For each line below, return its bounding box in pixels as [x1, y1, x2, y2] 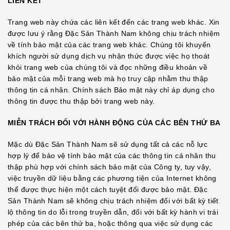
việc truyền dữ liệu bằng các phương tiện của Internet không [8, 174, 217, 182]
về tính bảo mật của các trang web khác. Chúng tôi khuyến [8, 41, 211, 49]
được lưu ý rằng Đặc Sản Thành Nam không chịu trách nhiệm [8, 29, 220, 37]
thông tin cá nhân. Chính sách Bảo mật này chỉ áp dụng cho [8, 86, 215, 94]
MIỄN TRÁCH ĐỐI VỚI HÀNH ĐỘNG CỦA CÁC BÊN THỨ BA [8, 119, 221, 127]
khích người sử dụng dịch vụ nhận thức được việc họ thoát [8, 52, 210, 60]
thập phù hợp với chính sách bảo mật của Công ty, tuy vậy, [8, 163, 211, 171]
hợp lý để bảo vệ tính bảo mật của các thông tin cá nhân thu [8, 151, 216, 160]
